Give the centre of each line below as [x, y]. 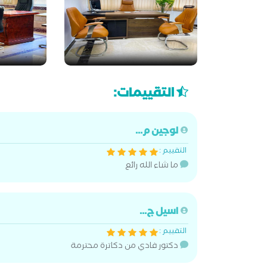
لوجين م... [158, 132]
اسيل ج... [160, 212]
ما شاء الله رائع [153, 166]
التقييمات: [145, 95]
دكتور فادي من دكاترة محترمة [125, 247]
